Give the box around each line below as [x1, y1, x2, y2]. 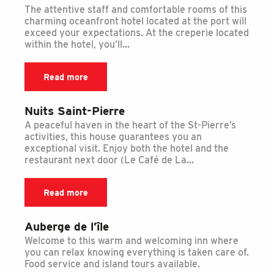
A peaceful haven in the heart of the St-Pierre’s [24, 119, 236, 131]
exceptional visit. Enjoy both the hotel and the [24, 143, 229, 155]
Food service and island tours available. [24, 257, 200, 270]
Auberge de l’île [24, 219, 109, 234]
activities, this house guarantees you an [24, 131, 202, 143]
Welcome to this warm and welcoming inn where [24, 234, 239, 246]
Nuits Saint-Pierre [24, 104, 125, 119]
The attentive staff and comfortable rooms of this [24, 4, 247, 16]
